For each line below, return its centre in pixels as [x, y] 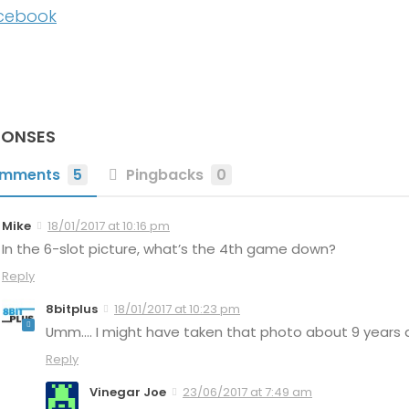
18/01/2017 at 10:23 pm [177, 309]
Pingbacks [165, 174]
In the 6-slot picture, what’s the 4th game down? [169, 248]
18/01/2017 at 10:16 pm [109, 225]
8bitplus [72, 309]
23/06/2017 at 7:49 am [247, 392]
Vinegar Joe [128, 392]
